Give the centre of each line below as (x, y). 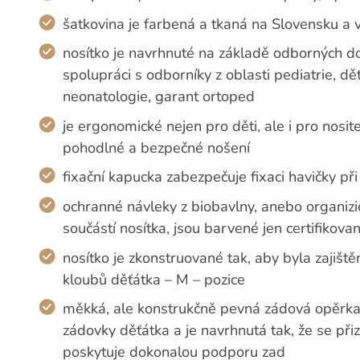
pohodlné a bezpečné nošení (157, 147)
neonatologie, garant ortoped (159, 97)
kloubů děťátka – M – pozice (154, 279)
